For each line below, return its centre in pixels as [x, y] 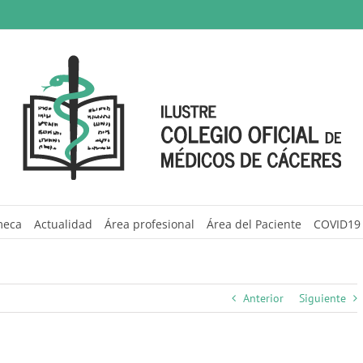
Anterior [263, 298]
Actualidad [63, 224]
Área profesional [149, 224]
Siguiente [322, 298]
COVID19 [337, 224]
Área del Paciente [254, 224]
